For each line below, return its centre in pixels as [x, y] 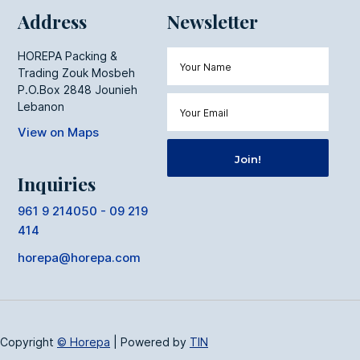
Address [53, 21]
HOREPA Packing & [68, 55]
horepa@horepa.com [80, 257]
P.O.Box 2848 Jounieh [78, 89]
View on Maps [59, 132]
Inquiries [57, 183]
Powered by [155, 342]
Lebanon [41, 106]
